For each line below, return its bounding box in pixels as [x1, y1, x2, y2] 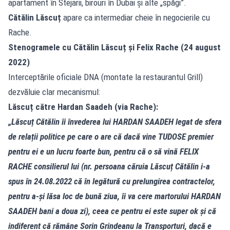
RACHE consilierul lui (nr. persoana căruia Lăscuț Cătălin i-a [8, 161, 210, 171]
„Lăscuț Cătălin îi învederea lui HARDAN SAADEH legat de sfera [8, 116, 222, 127]
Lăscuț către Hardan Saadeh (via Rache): [8, 101, 158, 112]
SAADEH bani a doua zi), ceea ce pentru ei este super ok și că [8, 205, 216, 216]
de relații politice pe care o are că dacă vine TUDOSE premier [8, 131, 214, 142]
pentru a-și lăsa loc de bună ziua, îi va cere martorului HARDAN [8, 190, 221, 201]
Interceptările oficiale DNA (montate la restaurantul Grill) [8, 71, 203, 82]
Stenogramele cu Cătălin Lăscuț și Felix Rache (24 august [8, 42, 221, 52]
